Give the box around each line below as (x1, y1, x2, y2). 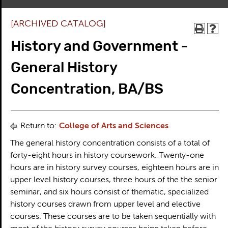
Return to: (18, 122, 59, 130)
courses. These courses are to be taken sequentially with (10, 213, 216, 221)
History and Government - (10, 38, 188, 54)
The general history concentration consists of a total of (10, 139, 210, 148)
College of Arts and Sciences (59, 122, 168, 130)
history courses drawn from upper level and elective (10, 201, 201, 209)
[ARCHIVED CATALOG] (10, 19, 106, 28)
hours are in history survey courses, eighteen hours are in (10, 164, 219, 172)
